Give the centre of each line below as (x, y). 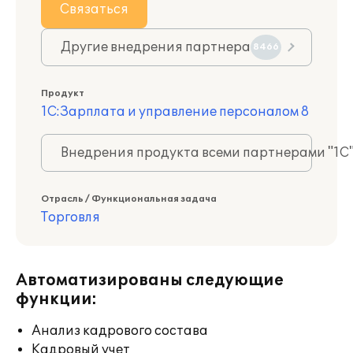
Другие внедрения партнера (156, 47)
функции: (56, 299)
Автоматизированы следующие (150, 281)
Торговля (71, 217)
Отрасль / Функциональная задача (129, 199)
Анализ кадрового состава (120, 331)
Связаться (94, 9)
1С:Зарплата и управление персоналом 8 (175, 112)
